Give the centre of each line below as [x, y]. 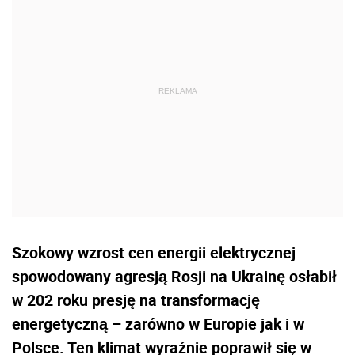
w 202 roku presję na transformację [136, 300]
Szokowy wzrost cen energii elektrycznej [154, 253]
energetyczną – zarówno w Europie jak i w [158, 324]
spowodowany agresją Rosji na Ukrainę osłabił [174, 277]
